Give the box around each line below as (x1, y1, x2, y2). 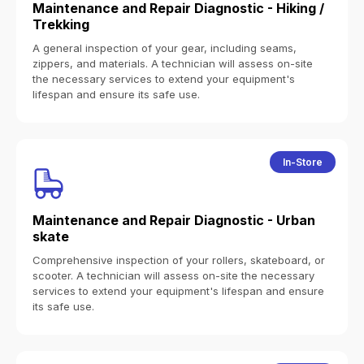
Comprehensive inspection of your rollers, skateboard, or (32, 253, 325, 266)
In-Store (283, 156, 323, 168)
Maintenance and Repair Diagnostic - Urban (32, 212, 315, 228)
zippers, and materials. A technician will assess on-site (32, 57, 313, 70)
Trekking (32, 16, 89, 32)
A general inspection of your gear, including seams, (32, 41, 297, 54)
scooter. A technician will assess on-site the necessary (32, 269, 314, 282)
